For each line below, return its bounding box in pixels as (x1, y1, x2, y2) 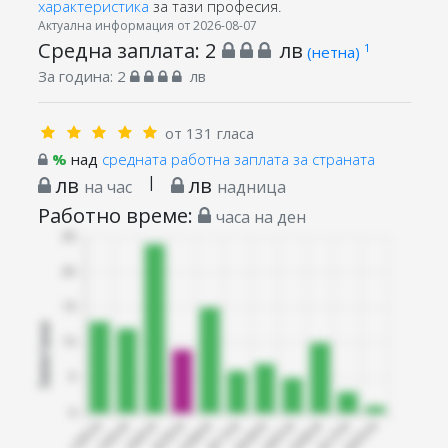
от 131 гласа (165, 122, 254, 143)
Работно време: (37, 200, 198, 229)
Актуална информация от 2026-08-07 (37, 16, 257, 34)
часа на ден (215, 205, 306, 228)
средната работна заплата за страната (101, 148, 375, 169)
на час (83, 175, 132, 198)
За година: (37, 65, 117, 86)
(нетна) (306, 41, 364, 62)
